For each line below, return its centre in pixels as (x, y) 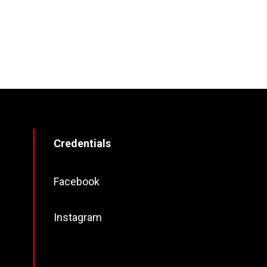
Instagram (78, 217)
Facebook (77, 181)
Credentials (83, 143)
